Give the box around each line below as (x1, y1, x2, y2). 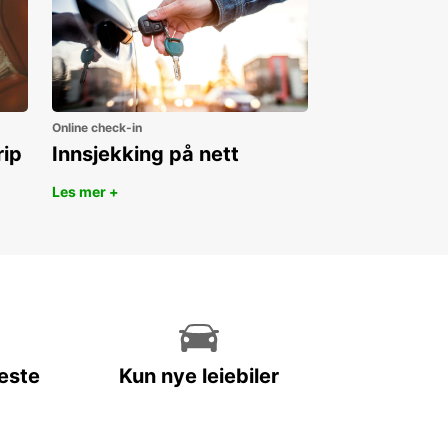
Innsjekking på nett (52, 142, 239, 167)
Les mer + (52, 183, 119, 201)
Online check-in (52, 120, 142, 136)
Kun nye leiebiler (119, 364, 279, 389)
